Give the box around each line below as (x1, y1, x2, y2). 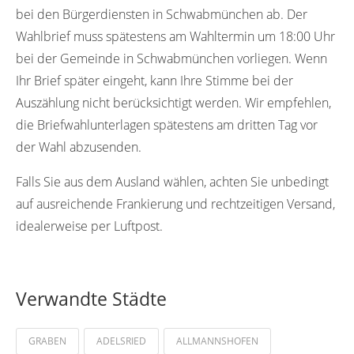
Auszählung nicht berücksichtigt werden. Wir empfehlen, (16, 93, 331, 111)
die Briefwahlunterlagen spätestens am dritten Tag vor (16, 115, 318, 134)
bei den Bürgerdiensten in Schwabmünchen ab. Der (16, 5, 307, 23)
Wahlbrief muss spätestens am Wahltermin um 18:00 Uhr (16, 27, 335, 45)
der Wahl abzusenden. (16, 137, 141, 156)
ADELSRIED (96, 333, 146, 348)
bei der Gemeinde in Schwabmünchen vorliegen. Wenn (16, 49, 327, 67)
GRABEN (28, 333, 66, 348)
